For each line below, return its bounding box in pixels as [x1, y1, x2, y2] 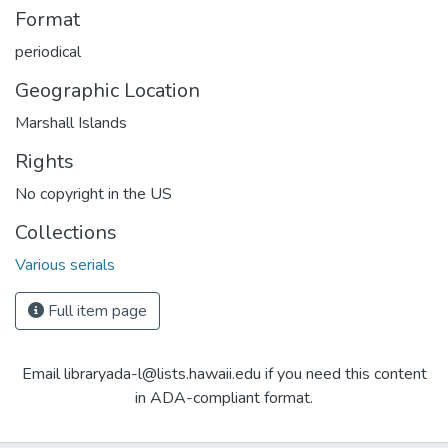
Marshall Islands [15, 111, 127, 134]
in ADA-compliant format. [135, 386, 313, 409]
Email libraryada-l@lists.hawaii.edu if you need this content [21, 362, 427, 385]
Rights [15, 147, 74, 175]
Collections [15, 218, 117, 246]
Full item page [44, 299, 147, 322]
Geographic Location [15, 76, 200, 104]
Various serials [15, 253, 115, 276]
